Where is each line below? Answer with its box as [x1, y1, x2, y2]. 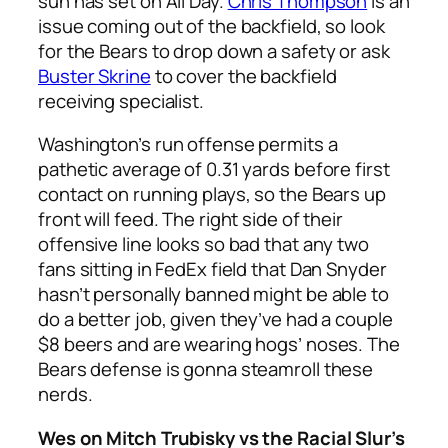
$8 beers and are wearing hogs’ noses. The [38, 331, 400, 358]
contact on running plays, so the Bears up [38, 181, 386, 208]
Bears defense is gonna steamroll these [38, 356, 374, 383]
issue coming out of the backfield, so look [38, 12, 385, 39]
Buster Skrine [38, 62, 151, 89]
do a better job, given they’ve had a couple [38, 306, 393, 333]
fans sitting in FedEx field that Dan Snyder [38, 256, 387, 283]
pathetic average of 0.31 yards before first [38, 156, 390, 183]
